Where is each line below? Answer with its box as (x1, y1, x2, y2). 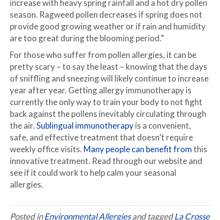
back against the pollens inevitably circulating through (10, 108, 206, 119)
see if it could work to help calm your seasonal (10, 167, 176, 178)
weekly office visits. (10, 143, 83, 154)
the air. (10, 120, 36, 131)
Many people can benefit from (83, 143, 192, 154)
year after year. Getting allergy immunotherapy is (10, 84, 192, 95)
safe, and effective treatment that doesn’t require (10, 132, 193, 142)
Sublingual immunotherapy (36, 120, 134, 131)
